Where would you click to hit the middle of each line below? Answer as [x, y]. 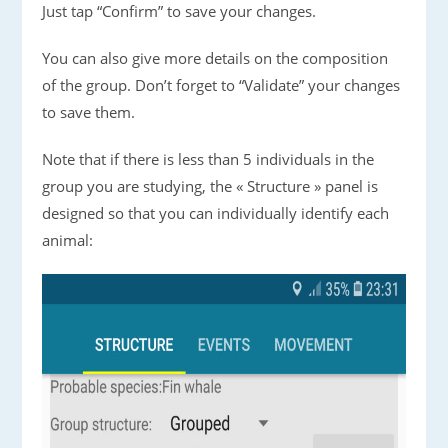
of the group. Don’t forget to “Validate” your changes [221, 85]
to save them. [89, 112]
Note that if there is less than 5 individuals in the [208, 159]
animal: [68, 240]
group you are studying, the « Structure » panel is [210, 186]
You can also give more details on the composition [215, 58]
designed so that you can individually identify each [216, 213]
